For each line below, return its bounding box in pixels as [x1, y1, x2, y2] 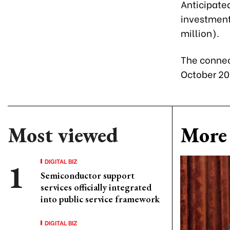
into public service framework [41, 193, 160, 205]
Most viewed [8, 122, 118, 148]
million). [181, 26, 219, 40]
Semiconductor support [41, 169, 135, 181]
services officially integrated [41, 181, 151, 193]
